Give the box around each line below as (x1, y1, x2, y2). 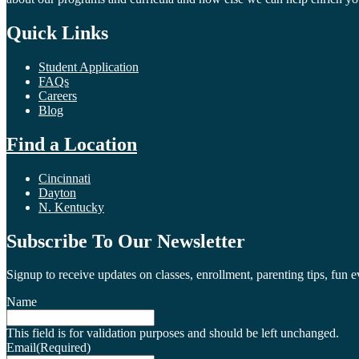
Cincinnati (38, 171, 91, 185)
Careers (38, 88, 77, 103)
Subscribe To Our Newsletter (6, 230, 245, 252)
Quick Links (6, 22, 108, 43)
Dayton (38, 185, 76, 200)
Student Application (38, 59, 139, 74)
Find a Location (6, 133, 137, 155)
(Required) (36, 341, 91, 355)
